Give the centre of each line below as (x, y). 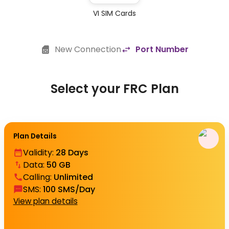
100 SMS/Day (69, 189)
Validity (37, 152)
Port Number (162, 49)
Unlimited (73, 177)
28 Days (72, 152)
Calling (36, 177)
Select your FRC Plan (114, 89)
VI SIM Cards (114, 13)
